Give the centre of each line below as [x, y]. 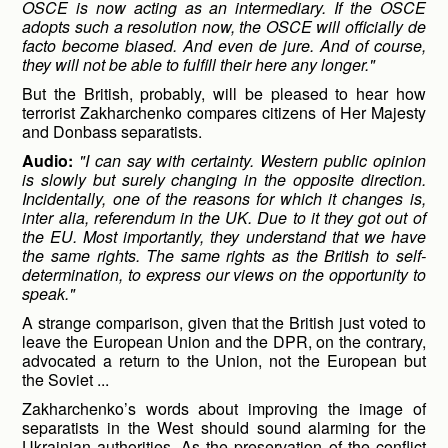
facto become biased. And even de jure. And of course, [224, 45]
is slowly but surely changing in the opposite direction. [224, 179]
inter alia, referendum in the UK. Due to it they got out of [224, 217]
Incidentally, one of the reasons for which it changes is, [224, 198]
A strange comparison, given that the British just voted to [224, 322]
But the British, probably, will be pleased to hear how [224, 93]
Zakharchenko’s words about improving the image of [224, 408]
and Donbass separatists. [112, 131]
